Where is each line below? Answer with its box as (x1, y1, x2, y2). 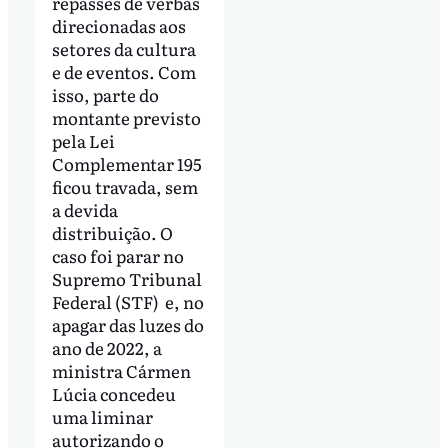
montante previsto (51, 104, 201, 130)
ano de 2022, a (51, 334, 162, 360)
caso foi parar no (51, 242, 184, 268)
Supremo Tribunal (51, 265, 202, 291)
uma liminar (51, 403, 153, 429)
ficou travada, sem (51, 173, 198, 199)
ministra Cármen (51, 357, 191, 383)
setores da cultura (51, 35, 196, 61)
